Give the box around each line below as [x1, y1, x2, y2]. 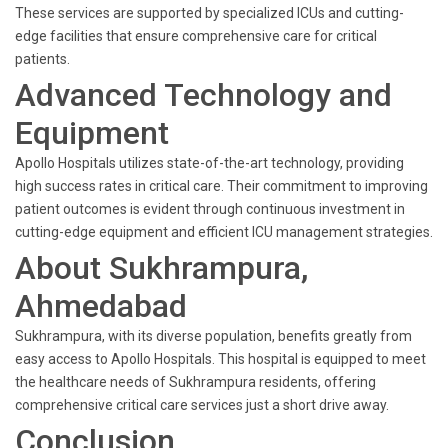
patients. [15, 51, 70, 67]
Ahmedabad [15, 287, 187, 325]
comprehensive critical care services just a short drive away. [15, 397, 389, 413]
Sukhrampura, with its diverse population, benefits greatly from [15, 328, 412, 344]
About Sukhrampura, [15, 249, 308, 287]
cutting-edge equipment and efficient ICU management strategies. [15, 224, 433, 240]
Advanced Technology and [15, 76, 392, 114]
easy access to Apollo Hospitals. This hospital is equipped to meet [15, 351, 426, 367]
